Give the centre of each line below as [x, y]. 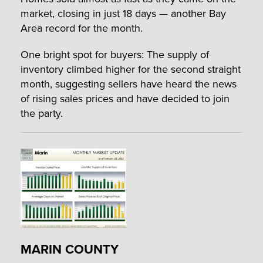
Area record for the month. [82, 28]
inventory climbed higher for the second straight [131, 69]
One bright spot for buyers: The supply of [115, 55]
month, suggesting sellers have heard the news [129, 84]
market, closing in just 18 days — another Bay [123, 14]
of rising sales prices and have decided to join [125, 99]
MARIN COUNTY [70, 249]
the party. [42, 113]
